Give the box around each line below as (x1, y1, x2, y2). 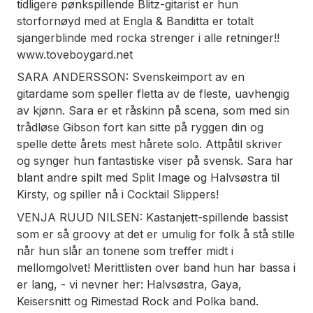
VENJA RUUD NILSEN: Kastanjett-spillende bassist (17, 210, 288, 224)
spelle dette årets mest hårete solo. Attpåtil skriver (17, 137, 282, 152)
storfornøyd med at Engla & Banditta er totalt (17, 13, 254, 28)
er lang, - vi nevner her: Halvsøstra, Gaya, (17, 277, 242, 291)
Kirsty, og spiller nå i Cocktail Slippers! (17, 187, 219, 202)
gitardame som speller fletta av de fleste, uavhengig (17, 87, 289, 101)
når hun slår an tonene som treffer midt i (17, 243, 233, 258)
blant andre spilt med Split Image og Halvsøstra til (17, 170, 279, 185)
